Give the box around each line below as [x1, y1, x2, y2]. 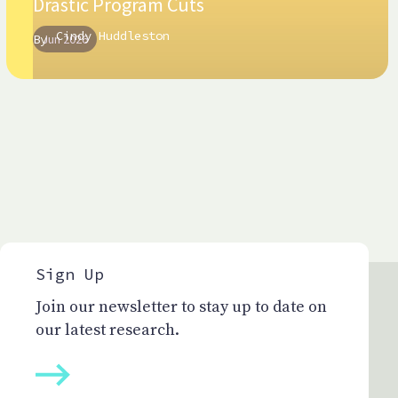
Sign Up [35, 264, 104, 285]
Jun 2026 [42, 31, 89, 48]
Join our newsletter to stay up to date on [35, 297, 327, 318]
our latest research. [35, 320, 179, 341]
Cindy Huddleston [56, 28, 171, 44]
